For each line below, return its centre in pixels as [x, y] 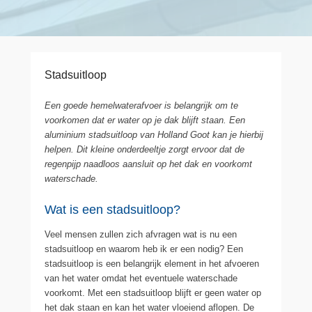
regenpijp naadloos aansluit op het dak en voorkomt [148, 164]
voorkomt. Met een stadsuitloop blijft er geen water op [153, 293]
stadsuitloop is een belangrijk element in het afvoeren [152, 264]
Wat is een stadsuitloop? [112, 210]
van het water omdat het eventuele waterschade [141, 279]
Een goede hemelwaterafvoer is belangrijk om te [141, 106]
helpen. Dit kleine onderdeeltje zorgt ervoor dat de [145, 150]
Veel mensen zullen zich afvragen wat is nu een [141, 235]
